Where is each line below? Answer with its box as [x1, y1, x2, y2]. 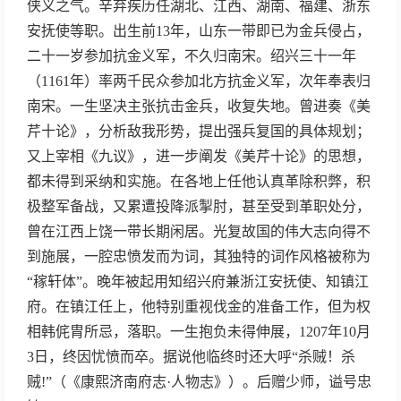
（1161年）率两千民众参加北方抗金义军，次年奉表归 [27, 73, 371, 89]
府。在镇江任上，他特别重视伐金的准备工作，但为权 [27, 299, 371, 314]
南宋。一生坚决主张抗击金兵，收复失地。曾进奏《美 [27, 98, 371, 114]
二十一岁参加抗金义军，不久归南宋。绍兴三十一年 [27, 48, 356, 64]
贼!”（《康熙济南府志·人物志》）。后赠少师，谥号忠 [27, 374, 371, 389]
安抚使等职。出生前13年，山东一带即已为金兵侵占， [27, 23, 371, 38]
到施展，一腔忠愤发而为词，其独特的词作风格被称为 [27, 249, 371, 264]
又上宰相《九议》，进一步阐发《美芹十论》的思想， [27, 149, 371, 164]
